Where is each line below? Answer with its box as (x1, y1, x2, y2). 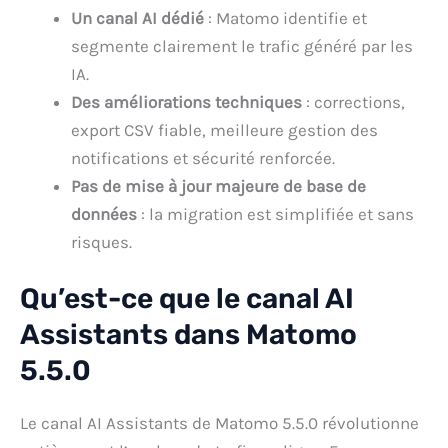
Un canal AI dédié (71, 7, 204, 28)
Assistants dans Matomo (20, 318, 357, 351)
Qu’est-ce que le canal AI (20, 282, 354, 315)
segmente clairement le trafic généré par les (71, 35, 413, 56)
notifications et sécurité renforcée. (71, 147, 335, 168)
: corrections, (302, 91, 405, 112)
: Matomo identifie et (204, 7, 367, 28)
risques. (71, 231, 132, 252)
